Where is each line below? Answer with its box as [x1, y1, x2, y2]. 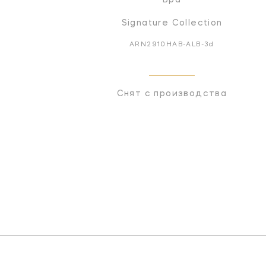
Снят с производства [116, 89, 227, 98]
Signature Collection [121, 18, 223, 27]
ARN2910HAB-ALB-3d [129, 41, 214, 48]
